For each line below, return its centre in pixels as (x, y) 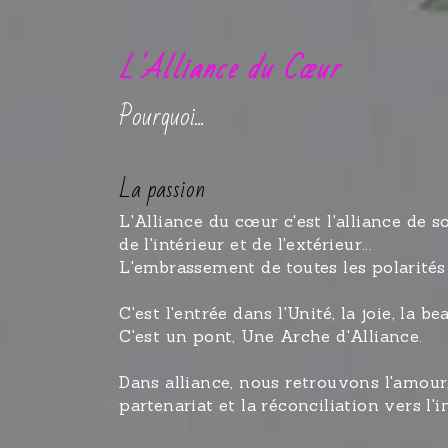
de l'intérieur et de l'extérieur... (248, 244)
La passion (162, 190)
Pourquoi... (162, 117)
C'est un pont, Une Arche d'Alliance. (271, 336)
